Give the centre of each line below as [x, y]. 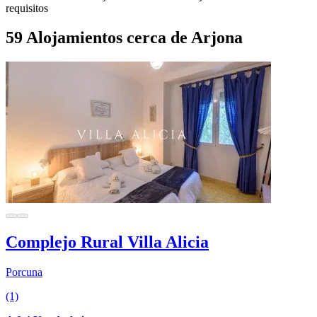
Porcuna [24, 272]
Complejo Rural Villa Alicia [107, 242]
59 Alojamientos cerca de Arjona [124, 38]
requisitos [27, 8]
